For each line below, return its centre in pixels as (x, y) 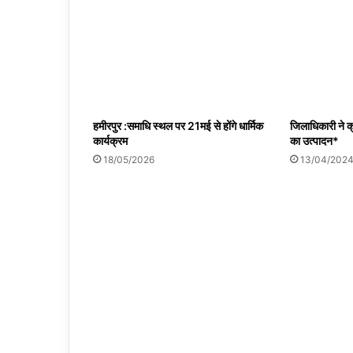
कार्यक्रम (111, 141)
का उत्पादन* (314, 141)
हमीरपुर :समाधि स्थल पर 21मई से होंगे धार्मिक (178, 126)
